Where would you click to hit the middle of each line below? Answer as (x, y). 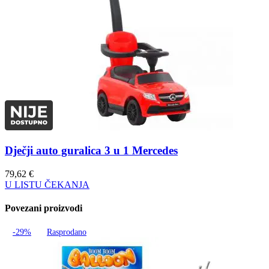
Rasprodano (67, 232)
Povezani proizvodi (44, 208)
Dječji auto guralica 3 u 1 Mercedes (91, 150)
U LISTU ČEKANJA (47, 184)
